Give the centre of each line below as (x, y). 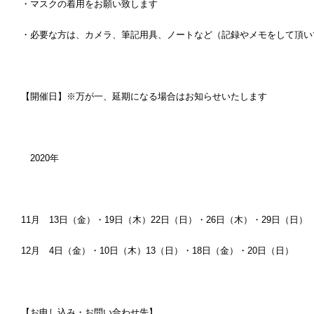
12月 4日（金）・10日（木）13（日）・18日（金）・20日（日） (157, 251)
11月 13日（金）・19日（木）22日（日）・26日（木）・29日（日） (164, 220)
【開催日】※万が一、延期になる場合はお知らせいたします (144, 96)
